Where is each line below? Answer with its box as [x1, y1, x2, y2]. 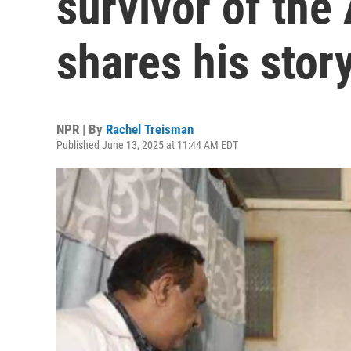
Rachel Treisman [106, 121, 194, 137]
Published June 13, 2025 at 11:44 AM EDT [56, 139, 238, 151]
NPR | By [56, 121, 106, 137]
